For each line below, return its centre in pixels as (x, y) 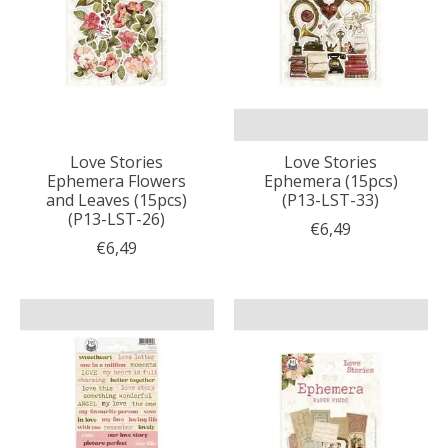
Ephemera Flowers (117, 180)
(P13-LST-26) (117, 218)
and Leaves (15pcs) (117, 199)
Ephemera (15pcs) (330, 180)
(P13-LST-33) (331, 199)
